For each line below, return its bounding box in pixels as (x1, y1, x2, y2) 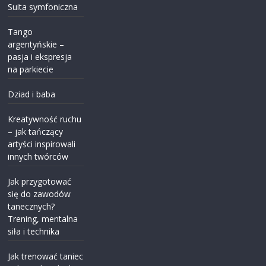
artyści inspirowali (8, 138, 76, 150)
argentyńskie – (8, 38, 65, 50)
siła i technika (8, 225, 60, 237)
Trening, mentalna (8, 213, 78, 224)
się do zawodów (8, 188, 71, 199)
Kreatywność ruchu (8, 113, 82, 125)
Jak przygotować (8, 175, 72, 187)
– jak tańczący (8, 125, 64, 137)
